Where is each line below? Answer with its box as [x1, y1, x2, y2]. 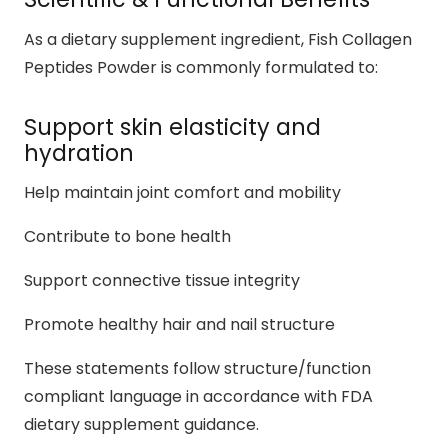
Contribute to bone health [24, 225, 231, 249]
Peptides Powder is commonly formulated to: [24, 55, 378, 79]
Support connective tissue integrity [24, 269, 300, 293]
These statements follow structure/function [24, 357, 371, 381]
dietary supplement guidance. [24, 413, 259, 437]
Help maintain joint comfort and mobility [24, 181, 341, 205]
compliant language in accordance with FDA [24, 385, 373, 409]
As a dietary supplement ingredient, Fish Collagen [24, 27, 412, 51]
